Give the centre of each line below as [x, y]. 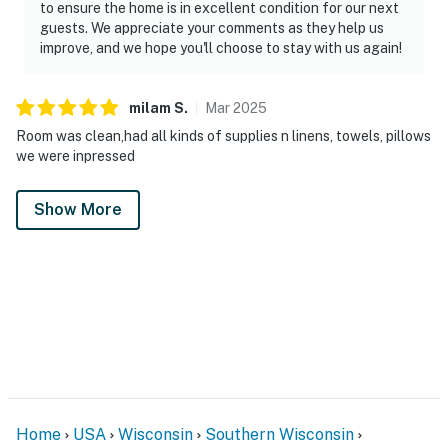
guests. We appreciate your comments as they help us [212, 27]
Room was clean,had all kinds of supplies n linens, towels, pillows [223, 135]
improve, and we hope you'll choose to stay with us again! [221, 47]
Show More [78, 209]
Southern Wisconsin [279, 434]
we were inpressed [75, 155]
